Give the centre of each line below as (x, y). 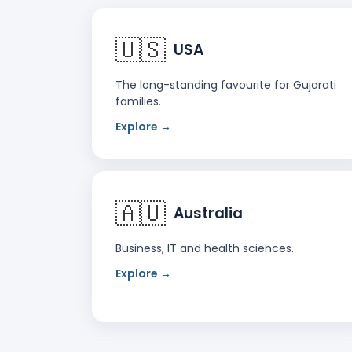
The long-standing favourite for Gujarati (226, 84)
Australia (208, 213)
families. (138, 101)
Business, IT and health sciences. (205, 248)
